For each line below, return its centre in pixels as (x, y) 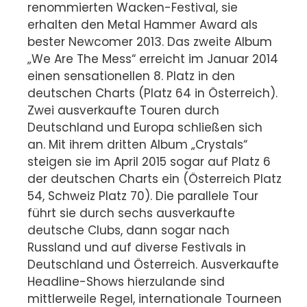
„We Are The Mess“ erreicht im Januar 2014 (153, 59)
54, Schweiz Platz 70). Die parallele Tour (143, 196)
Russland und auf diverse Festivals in (137, 247)
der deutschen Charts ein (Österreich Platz (155, 179)
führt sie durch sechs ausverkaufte (131, 213)
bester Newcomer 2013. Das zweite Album (150, 41)
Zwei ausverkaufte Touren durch (123, 110)
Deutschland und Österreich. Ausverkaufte (153, 264)
